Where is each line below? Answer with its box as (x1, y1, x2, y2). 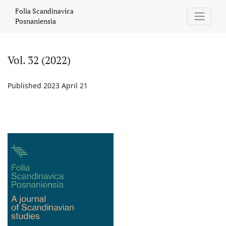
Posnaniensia (15, 16, 56, 26)
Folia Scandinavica (15, 6, 74, 16)
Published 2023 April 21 (8, 80, 88, 90)
